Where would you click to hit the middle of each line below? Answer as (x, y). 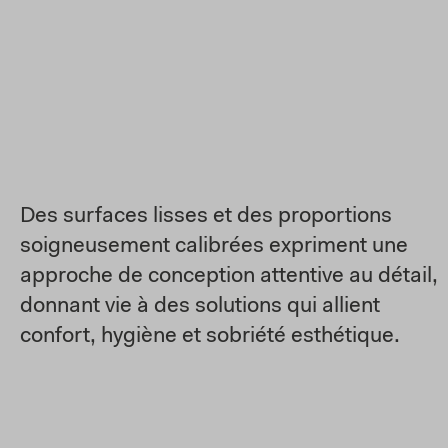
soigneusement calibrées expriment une (214, 247)
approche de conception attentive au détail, (229, 277)
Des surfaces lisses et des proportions (206, 217)
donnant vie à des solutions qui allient (200, 307)
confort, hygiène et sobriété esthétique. (210, 337)
